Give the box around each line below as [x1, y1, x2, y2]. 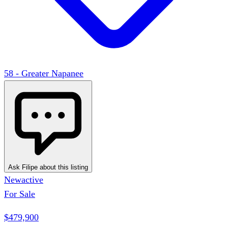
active [21, 174, 43, 185]
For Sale [4, 188, 35, 199]
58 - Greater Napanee [4, 68, 83, 78]
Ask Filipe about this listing [8, 163, 88, 171]
